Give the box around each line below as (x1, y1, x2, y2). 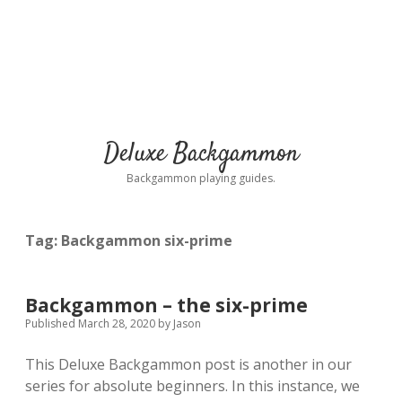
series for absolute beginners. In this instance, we (25, 376, 360, 396)
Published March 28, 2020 (25, 316, 158, 331)
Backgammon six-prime (61, 231, 232, 250)
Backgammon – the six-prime (25, 293, 308, 318)
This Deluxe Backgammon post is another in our (25, 354, 352, 374)
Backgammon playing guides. (127, 170, 275, 186)
